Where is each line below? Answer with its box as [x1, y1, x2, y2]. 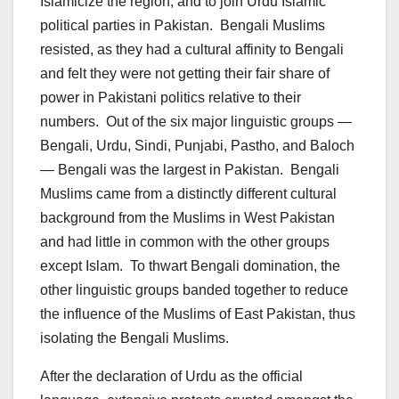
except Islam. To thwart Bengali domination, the [40, 257, 340, 273]
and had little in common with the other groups [40, 233, 330, 249]
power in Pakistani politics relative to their [40, 89, 301, 105]
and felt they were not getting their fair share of [40, 65, 330, 81]
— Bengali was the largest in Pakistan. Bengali [40, 161, 339, 177]
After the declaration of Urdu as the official [40, 368, 303, 384]
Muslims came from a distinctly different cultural [40, 185, 337, 201]
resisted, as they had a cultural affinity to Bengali [40, 41, 344, 57]
